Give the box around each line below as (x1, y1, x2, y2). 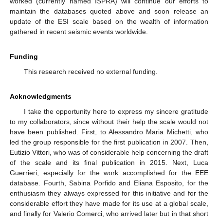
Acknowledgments (10, 92, 72, 101)
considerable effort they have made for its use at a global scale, (10, 200, 208, 208)
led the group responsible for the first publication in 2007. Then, (10, 138, 208, 146)
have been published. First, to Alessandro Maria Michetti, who (10, 128, 208, 136)
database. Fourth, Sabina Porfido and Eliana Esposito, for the (10, 179, 208, 187)
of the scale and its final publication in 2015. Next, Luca (10, 159, 208, 167)
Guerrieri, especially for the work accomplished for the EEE (10, 169, 208, 177)
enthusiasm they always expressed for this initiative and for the (10, 189, 208, 198)
